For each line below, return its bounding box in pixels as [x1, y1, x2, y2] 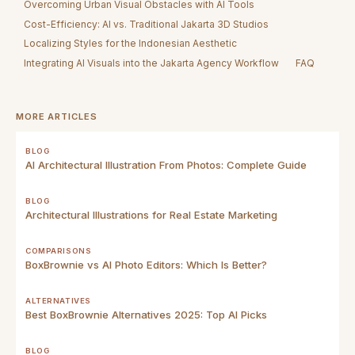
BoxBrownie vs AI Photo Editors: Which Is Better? [25, 258, 267, 271]
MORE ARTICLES [16, 110, 97, 122]
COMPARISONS [25, 246, 92, 255]
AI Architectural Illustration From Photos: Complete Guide [25, 158, 307, 171]
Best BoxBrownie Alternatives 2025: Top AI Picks [25, 307, 267, 321]
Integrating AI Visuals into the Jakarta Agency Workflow [24, 56, 280, 69]
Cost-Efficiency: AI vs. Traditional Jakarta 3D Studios [24, 17, 269, 30]
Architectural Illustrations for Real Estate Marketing [25, 208, 277, 221]
